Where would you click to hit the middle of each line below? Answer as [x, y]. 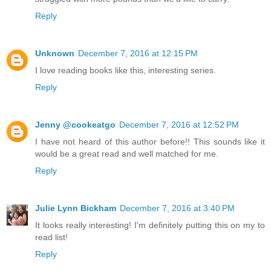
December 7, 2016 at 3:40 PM [177, 208]
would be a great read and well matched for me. [127, 154]
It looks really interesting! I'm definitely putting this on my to [150, 225]
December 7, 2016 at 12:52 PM [179, 125]
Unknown [55, 54]
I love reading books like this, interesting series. [126, 70]
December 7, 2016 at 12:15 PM [138, 54]
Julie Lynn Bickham [76, 208]
